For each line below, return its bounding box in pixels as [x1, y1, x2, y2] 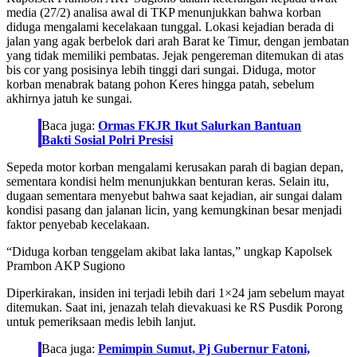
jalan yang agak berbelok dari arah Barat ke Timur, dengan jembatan [6, 34, 349, 49]
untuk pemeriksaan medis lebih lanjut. [6, 315, 196, 329]
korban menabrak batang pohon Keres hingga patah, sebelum [6, 77, 314, 92]
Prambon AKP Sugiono [6, 259, 125, 273]
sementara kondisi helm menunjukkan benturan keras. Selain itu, [6, 175, 329, 189]
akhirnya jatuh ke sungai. [6, 92, 132, 106]
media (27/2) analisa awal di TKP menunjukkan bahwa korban [6, 6, 321, 20]
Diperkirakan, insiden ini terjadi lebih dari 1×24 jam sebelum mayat [6, 286, 344, 300]
